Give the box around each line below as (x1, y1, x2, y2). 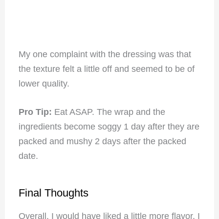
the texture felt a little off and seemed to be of (18, 64, 195, 74)
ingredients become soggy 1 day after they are (18, 122, 199, 132)
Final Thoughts (18, 187, 88, 199)
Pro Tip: (18, 107, 54, 117)
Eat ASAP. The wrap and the (54, 107, 165, 117)
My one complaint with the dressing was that (18, 49, 191, 59)
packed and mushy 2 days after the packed (18, 136, 186, 147)
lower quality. (18, 78, 72, 88)
